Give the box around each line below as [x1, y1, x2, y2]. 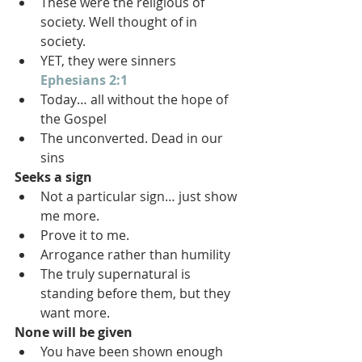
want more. [40, 304, 110, 322]
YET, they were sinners [40, 52, 179, 69]
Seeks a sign [15, 168, 92, 186]
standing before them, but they [40, 284, 234, 302]
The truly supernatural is [40, 265, 194, 283]
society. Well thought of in [40, 13, 200, 31]
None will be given [15, 323, 133, 341]
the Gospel [40, 110, 107, 128]
